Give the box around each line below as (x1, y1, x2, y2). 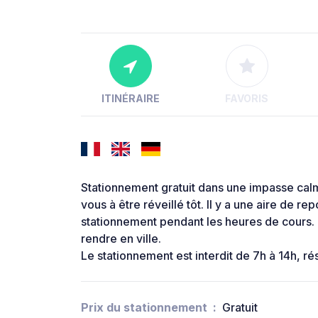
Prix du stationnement (81, 300, 207, 315)
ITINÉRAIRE (101, 92, 160, 105)
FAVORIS (225, 92, 269, 105)
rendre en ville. (81, 231, 161, 246)
